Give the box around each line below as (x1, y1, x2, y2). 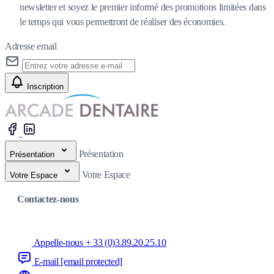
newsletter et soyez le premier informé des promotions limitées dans (20, 2, 266, 13)
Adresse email (5, 41, 57, 52)
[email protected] (61, 256, 123, 267)
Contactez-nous (17, 194, 79, 205)
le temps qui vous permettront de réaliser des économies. (20, 17, 226, 28)
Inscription (27, 82, 64, 92)
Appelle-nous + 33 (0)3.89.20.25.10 (33, 237, 166, 248)
